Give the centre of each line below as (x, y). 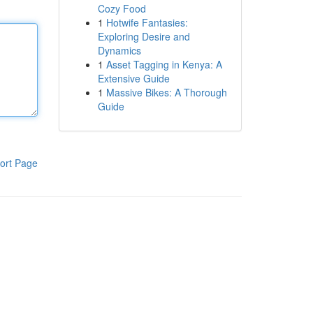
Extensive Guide (133, 78)
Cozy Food (122, 8)
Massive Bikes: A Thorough (166, 92)
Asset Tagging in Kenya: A (164, 64)
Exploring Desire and (144, 36)
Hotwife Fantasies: (147, 22)
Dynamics (119, 50)
